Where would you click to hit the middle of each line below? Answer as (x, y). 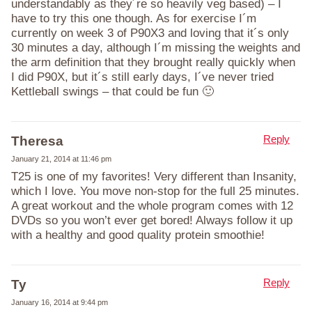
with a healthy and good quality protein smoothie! (138, 235)
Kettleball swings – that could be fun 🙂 (112, 91)
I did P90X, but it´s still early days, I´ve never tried (142, 77)
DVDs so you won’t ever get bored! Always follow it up (152, 220)
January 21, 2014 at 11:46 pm (61, 158)
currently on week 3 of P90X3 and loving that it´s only (150, 33)
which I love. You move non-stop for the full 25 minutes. (155, 191)
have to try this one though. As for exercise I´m (134, 18)
